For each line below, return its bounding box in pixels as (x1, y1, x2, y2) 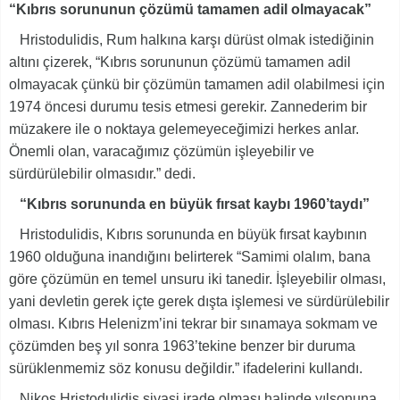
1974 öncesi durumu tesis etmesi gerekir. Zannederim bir (9, 98, 367, 114)
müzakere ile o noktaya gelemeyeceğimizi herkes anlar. (9, 121, 362, 137)
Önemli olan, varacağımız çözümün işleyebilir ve (9, 143, 314, 159)
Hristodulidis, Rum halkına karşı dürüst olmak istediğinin (9, 31, 374, 47)
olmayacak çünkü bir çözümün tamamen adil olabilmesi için (9, 76, 385, 92)
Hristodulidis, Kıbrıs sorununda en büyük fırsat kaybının (9, 226, 367, 242)
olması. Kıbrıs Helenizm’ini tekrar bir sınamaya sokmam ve (9, 315, 378, 331)
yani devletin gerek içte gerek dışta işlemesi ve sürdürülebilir (9, 293, 389, 309)
